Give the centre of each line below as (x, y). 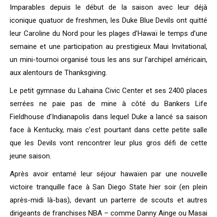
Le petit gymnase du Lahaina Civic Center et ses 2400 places (108, 91)
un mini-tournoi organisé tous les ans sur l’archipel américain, (108, 60)
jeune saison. (31, 156)
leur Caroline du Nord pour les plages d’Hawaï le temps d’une (108, 34)
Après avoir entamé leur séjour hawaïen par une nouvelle (108, 174)
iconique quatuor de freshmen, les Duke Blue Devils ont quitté (108, 21)
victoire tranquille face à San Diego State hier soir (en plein (108, 187)
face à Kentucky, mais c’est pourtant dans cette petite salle (108, 130)
